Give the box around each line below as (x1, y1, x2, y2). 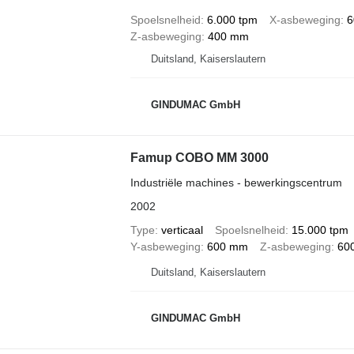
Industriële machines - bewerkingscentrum (130, 176, 342, 189)
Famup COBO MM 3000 (130, 151, 269, 164)
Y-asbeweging (130, 240, 201, 253)
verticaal (160, 224, 203, 236)
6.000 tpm (206, 13, 258, 26)
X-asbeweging (269, 13, 341, 26)
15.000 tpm (291, 224, 348, 236)
